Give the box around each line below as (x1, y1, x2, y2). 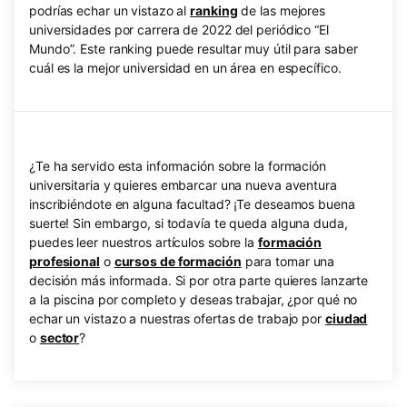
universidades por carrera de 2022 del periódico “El (29, 22, 329, 37)
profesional (29, 253, 100, 269)
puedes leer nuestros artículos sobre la (29, 234, 258, 250)
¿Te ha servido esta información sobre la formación (29, 158, 326, 174)
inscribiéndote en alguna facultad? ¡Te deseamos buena (29, 196, 355, 212)
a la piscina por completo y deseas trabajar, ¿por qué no (29, 292, 358, 307)
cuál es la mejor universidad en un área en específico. (29, 60, 342, 75)
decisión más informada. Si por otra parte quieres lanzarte (29, 273, 369, 288)
